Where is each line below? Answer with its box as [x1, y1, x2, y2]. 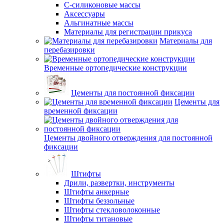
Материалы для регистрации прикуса [64, 27, 192, 36]
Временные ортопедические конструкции [44, 63, 187, 72]
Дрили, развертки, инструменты [64, 178, 174, 187]
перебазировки [44, 45, 95, 54]
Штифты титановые [64, 214, 132, 223]
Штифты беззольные [64, 196, 134, 205]
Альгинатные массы [64, 18, 133, 27]
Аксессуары [64, 9, 105, 18]
